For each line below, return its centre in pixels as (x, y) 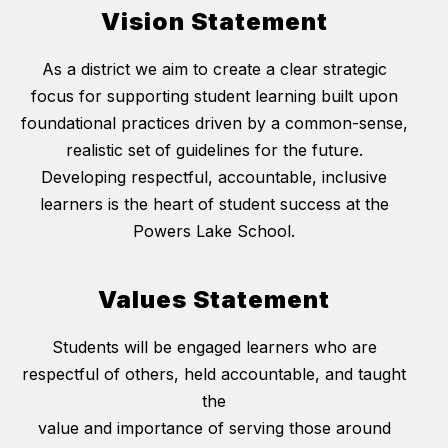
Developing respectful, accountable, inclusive (214, 176)
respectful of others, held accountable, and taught (214, 373)
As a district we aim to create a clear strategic (214, 68)
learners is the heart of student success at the (214, 203)
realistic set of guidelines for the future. (214, 149)
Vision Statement (214, 21)
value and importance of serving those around (214, 427)
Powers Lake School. (214, 230)
